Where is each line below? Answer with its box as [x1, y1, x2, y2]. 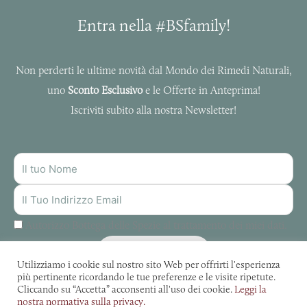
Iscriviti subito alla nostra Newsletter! [71, 103, 236, 117]
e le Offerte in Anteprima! [142, 84, 260, 97]
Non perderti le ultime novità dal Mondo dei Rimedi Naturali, [15, 64, 292, 77]
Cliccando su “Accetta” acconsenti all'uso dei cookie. [17, 283, 234, 295]
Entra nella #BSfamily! [77, 14, 230, 35]
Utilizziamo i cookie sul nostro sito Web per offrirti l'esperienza [17, 258, 280, 271]
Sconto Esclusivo [67, 84, 143, 97]
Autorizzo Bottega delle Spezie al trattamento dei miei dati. [25, 219, 287, 232]
